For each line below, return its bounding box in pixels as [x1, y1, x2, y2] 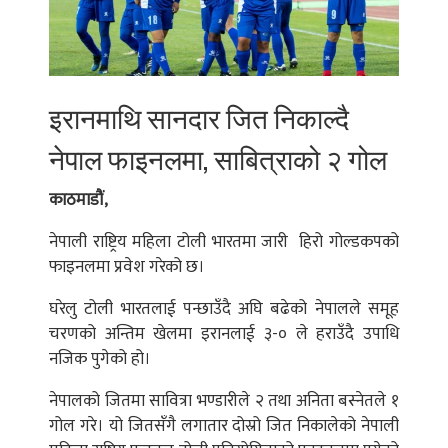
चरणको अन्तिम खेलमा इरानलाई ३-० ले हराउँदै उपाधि [49, 320, 399, 349]
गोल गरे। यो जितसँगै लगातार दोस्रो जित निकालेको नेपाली [49, 412, 399, 441]
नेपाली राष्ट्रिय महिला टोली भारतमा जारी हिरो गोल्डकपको [49, 228, 399, 257]
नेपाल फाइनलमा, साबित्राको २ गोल [49, 137, 387, 179]
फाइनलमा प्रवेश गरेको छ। [49, 253, 205, 282]
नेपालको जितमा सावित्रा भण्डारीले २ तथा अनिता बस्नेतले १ [49, 387, 399, 416]
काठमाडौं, [49, 186, 108, 215]
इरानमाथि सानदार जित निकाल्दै [49, 96, 349, 138]
